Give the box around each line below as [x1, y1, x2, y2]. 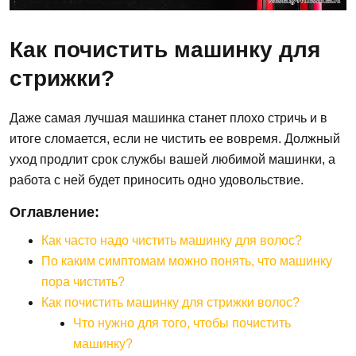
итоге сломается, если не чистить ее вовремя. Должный [10, 131, 340, 145]
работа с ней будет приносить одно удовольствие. [10, 172, 304, 187]
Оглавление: [10, 203, 99, 220]
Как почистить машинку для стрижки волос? [41, 296, 300, 310]
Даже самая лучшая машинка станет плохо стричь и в [10, 110, 327, 125]
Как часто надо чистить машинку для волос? [41, 234, 302, 248]
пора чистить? [41, 275, 125, 289]
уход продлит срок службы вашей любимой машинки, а [10, 152, 335, 166]
